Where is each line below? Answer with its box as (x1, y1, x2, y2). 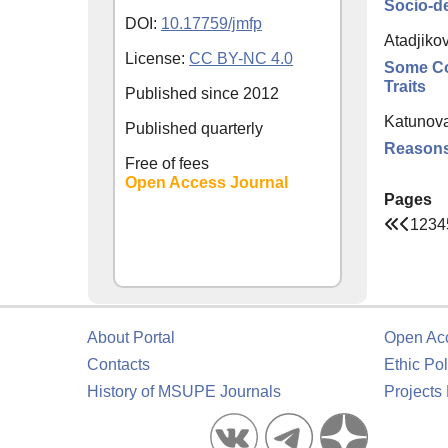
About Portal (87, 329, 175, 346)
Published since (125, 84, 243, 102)
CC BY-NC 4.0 (189, 49, 293, 67)
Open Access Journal (125, 173, 288, 191)
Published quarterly (125, 119, 263, 137)
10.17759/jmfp (161, 14, 262, 32)
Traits (383, 78, 426, 96)
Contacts (87, 356, 150, 373)
